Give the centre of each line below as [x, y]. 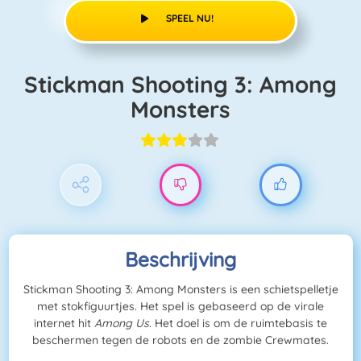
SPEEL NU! [190, 18]
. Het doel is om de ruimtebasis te [238, 324]
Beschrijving [180, 259]
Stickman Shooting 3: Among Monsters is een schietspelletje [180, 290]
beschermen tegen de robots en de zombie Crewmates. [180, 340]
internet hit [64, 324]
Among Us [122, 324]
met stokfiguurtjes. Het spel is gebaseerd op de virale [180, 307]
